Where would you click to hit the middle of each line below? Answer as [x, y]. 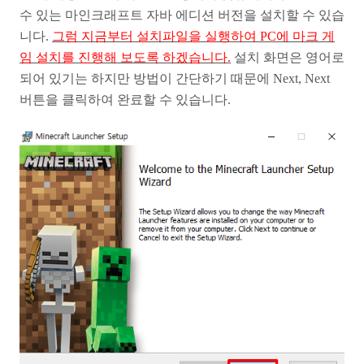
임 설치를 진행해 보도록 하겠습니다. [125, 58]
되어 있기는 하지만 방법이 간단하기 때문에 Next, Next [175, 79]
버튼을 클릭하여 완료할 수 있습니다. [125, 100]
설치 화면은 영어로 [288, 58]
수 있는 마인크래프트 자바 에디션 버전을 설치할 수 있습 [182, 15]
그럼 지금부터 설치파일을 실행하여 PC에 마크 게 [193, 37]
